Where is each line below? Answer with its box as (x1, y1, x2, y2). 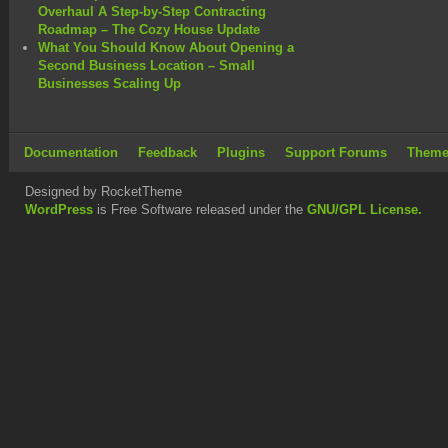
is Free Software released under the (93, 201, 307, 217)
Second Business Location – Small (38, 57, 255, 73)
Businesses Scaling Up (38, 75, 181, 91)
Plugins (217, 144, 265, 160)
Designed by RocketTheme (25, 183, 182, 199)
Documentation (24, 144, 118, 160)
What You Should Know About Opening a (38, 39, 294, 55)
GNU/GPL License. (307, 201, 422, 217)
